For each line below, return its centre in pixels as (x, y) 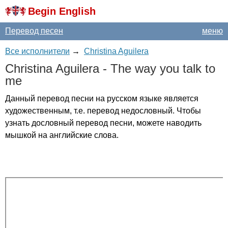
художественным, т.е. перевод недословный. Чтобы (103, 111)
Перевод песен (34, 31)
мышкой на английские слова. (62, 135)
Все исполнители (37, 51)
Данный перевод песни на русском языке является (102, 98)
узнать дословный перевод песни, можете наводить (103, 123)
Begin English (62, 11)
